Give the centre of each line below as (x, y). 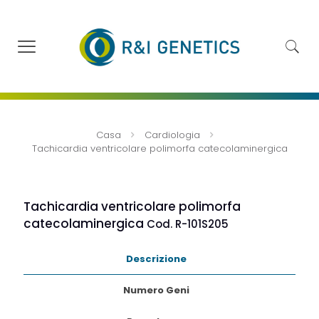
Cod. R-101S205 (188, 224)
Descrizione (156, 259)
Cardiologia (172, 135)
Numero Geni (156, 291)
